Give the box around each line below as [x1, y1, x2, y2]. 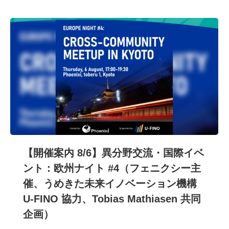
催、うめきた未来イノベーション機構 [23, 178, 197, 190]
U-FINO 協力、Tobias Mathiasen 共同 [23, 193, 201, 205]
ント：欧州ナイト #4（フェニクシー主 [23, 163, 201, 174]
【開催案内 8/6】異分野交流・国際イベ [23, 147, 204, 159]
